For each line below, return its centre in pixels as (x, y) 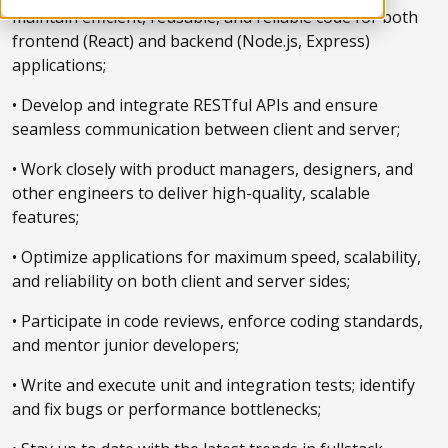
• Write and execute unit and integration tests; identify (213, 385)
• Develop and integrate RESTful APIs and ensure (195, 105)
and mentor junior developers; (125, 345)
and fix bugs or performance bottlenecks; (166, 409)
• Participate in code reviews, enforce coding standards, (217, 321)
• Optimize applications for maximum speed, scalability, (216, 257)
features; (45, 217)
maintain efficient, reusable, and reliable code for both (215, 17)
